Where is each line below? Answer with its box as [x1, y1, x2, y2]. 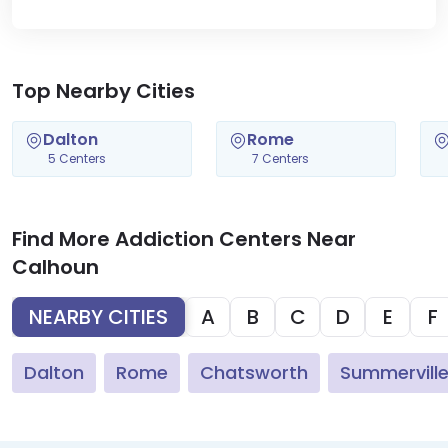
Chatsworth [200, 360, 308, 385]
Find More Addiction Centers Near [12, 225, 356, 253]
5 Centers [48, 150, 106, 167]
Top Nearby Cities [12, 77, 195, 105]
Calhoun [12, 253, 99, 281]
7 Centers [252, 150, 309, 167]
